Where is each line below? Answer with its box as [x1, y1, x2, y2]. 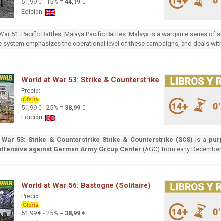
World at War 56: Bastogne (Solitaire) [21, 181, 151, 190]
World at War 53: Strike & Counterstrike [21, 75, 159, 85]
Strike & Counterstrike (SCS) [102, 136, 193, 144]
